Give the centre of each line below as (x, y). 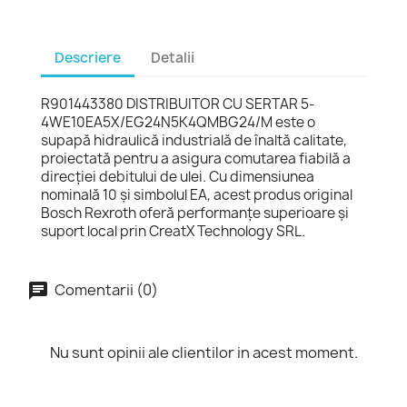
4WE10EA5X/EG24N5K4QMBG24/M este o (178, 122)
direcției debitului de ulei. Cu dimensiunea (178, 176)
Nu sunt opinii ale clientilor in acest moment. (203, 352)
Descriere (88, 58)
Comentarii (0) (105, 289)
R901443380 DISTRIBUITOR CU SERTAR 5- (178, 104)
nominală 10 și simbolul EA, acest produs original (197, 194)
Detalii (173, 58)
